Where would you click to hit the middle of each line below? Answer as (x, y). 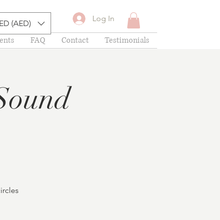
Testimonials (127, 41)
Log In (104, 18)
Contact (75, 41)
